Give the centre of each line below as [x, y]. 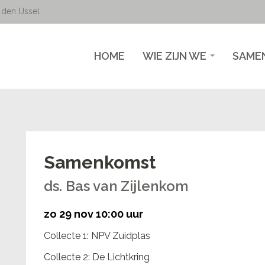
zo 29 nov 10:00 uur [93, 214]
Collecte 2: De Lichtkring [97, 257]
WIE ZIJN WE [176, 56]
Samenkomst [100, 162]
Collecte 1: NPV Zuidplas [97, 236]
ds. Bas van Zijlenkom [116, 186]
